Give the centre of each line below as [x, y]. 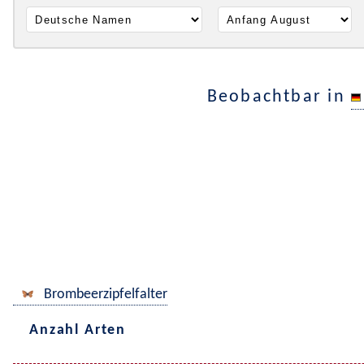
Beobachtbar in [279, 97]
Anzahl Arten [78, 331]
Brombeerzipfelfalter [106, 294]
